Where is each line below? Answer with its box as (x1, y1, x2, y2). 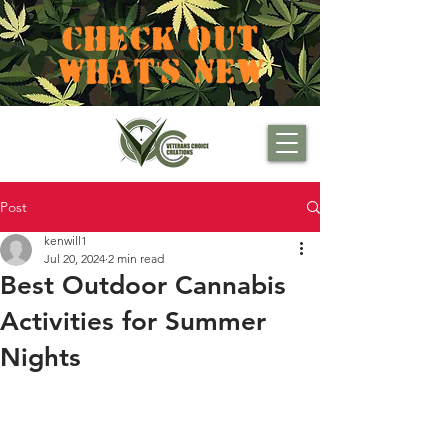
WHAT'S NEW (56, 54, 264, 84)
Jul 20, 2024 (44, 251, 105, 266)
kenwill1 (44, 233, 87, 248)
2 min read (108, 251, 164, 266)
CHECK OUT (61, 21, 259, 51)
